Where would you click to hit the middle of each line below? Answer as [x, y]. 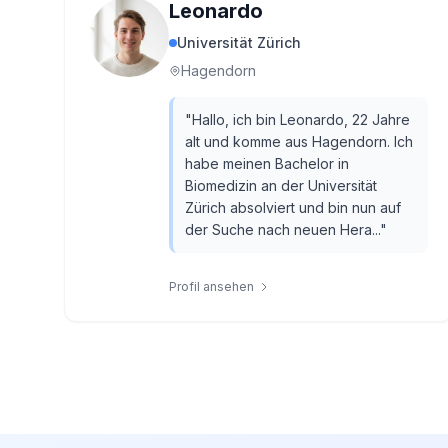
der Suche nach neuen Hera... [282, 229]
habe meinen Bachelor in [267, 163]
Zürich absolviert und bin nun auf [293, 207]
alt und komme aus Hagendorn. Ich [299, 141]
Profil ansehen [211, 286]
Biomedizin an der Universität [281, 185]
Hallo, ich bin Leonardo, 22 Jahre [301, 119]
